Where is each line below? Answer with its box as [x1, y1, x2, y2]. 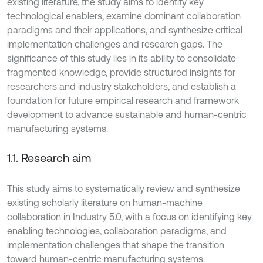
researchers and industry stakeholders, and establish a [7, 80, 236, 92]
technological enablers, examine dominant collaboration [7, 10, 241, 21]
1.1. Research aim [7, 150, 91, 164]
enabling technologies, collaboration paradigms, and [7, 225, 227, 236]
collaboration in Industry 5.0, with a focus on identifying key [7, 211, 252, 222]
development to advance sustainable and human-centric [7, 109, 247, 120]
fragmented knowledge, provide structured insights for [7, 66, 235, 77]
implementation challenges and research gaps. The [7, 38, 222, 49]
